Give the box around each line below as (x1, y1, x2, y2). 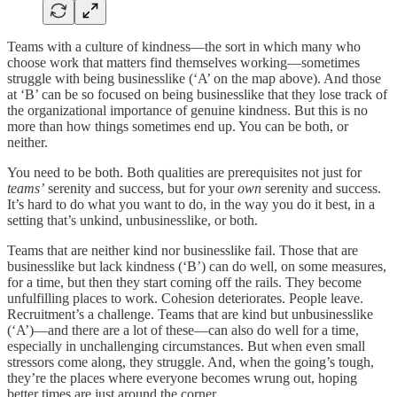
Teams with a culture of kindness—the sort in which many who (7, 38, 361, 54)
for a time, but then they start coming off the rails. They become (7, 274, 362, 290)
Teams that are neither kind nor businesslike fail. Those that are (7, 242, 358, 258)
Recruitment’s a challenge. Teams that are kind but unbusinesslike (7, 306, 373, 322)
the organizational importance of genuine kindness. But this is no (7, 102, 368, 118)
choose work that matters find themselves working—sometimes (7, 54, 360, 70)
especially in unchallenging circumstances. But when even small (7, 338, 365, 354)
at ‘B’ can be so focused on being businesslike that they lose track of (7, 86, 387, 102)
